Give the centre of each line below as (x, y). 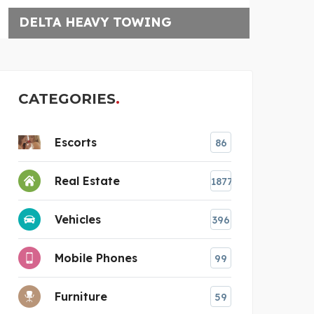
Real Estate (87, 180)
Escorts (76, 142)
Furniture (81, 296)
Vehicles (78, 219)
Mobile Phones (96, 258)
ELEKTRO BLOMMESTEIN (143, 22)
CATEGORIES (67, 98)
